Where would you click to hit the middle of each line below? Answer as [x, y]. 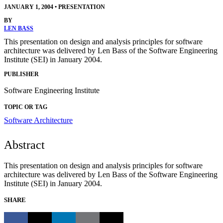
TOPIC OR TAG [26, 107]
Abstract [24, 145]
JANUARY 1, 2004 [29, 7]
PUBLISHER [21, 74]
